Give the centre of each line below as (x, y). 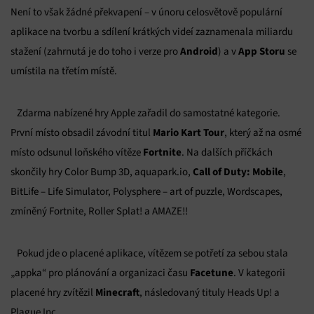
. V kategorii (259, 273)
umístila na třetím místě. (64, 71)
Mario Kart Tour (189, 132)
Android (199, 51)
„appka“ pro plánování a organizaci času (100, 273)
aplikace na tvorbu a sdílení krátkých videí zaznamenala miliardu (152, 32)
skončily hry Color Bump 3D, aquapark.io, (102, 172)
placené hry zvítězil (53, 293)
